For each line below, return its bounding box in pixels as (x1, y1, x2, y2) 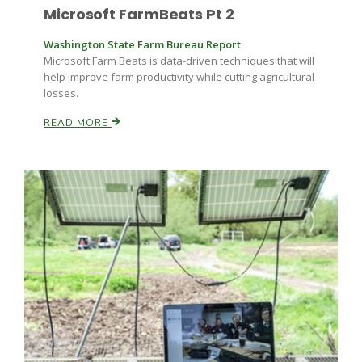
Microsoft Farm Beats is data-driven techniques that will (44, 53, 314, 68)
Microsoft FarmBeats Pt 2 (44, 4, 234, 24)
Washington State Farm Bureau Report (44, 37, 241, 52)
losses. (44, 86, 78, 100)
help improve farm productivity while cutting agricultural (44, 69, 314, 84)
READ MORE (44, 116, 112, 129)
